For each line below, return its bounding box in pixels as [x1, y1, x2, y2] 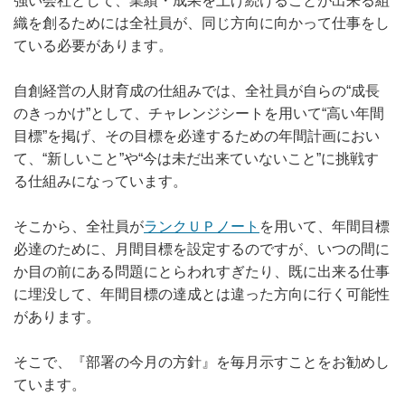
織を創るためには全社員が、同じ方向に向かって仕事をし [14, 15, 390, 31]
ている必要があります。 [14, 38, 173, 53]
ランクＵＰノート [144, 219, 259, 234]
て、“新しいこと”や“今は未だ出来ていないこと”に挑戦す [14, 151, 379, 166]
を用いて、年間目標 [259, 219, 390, 234]
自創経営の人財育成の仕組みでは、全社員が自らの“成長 [14, 83, 380, 99]
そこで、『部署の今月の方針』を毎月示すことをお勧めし [14, 354, 390, 370]
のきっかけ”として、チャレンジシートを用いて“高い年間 [14, 106, 384, 121]
